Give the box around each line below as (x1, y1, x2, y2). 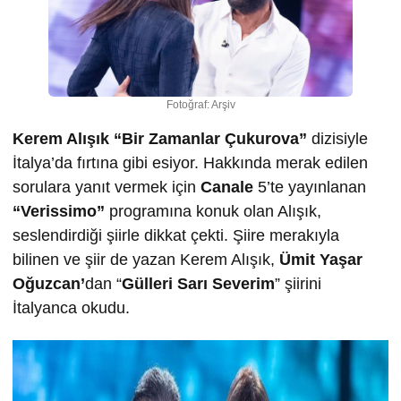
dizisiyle (311, 130, 368, 149)
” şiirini (275, 275, 321, 294)
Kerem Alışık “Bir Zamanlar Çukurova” (13, 130, 311, 149)
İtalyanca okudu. (13, 299, 130, 318)
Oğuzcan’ (13, 275, 85, 294)
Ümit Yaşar (275, 251, 363, 269)
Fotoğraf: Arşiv (166, 98, 235, 112)
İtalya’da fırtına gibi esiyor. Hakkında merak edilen (13, 154, 368, 173)
